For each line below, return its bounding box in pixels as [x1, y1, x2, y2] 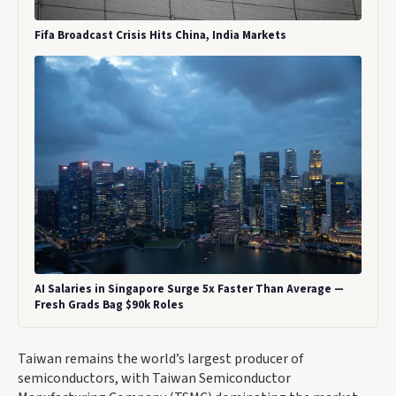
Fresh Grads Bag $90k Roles [34, 296, 184, 313]
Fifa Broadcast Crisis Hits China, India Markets [34, 27, 286, 44]
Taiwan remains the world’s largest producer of [18, 348, 303, 369]
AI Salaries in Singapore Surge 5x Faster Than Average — [34, 280, 344, 297]
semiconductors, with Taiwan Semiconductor [18, 368, 291, 388]
